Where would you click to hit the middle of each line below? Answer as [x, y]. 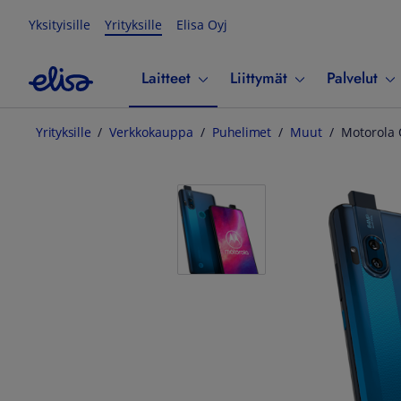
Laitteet [166, 78]
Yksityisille [60, 25]
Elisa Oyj [202, 25]
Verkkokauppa [151, 132]
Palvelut [352, 78]
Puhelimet [242, 132]
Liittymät [259, 78]
